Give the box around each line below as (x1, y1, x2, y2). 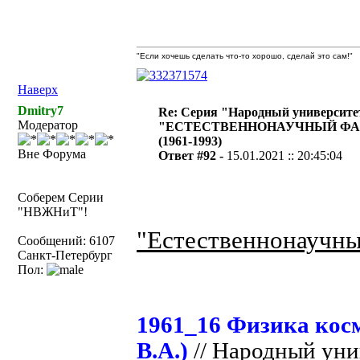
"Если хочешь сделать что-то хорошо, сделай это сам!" (137, 51, 353, 60)
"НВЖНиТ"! (18, 205, 88, 219)
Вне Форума (18, 147, 86, 161)
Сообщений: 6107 (18, 234, 115, 247)
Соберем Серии (18, 190, 104, 204)
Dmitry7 (18, 104, 63, 117)
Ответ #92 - (158, 149, 227, 162)
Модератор (18, 118, 78, 132)
